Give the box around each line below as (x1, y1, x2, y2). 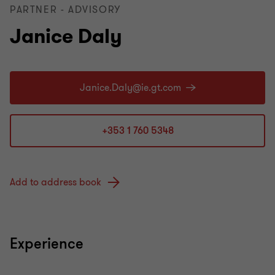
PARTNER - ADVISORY (10, 3, 121, 17)
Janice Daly (10, 23, 122, 50)
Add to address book (10, 176, 101, 190)
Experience (10, 234, 83, 254)
